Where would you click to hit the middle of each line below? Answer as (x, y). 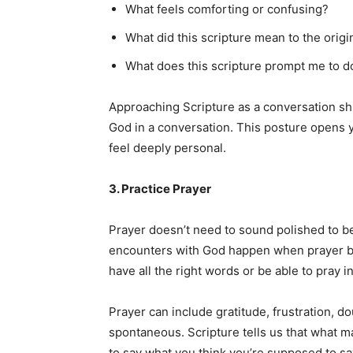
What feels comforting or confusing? (227, 9)
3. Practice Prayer (160, 189)
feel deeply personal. (167, 148)
